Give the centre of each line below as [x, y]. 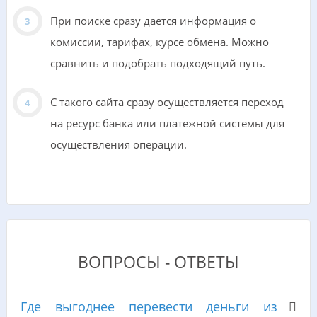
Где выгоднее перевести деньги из [149, 306]
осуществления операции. [118, 145]
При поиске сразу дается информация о [153, 21]
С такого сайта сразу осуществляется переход [167, 102]
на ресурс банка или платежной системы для [167, 123]
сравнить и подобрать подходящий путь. [157, 63]
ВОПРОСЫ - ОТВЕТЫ [158, 263]
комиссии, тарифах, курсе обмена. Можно [159, 42]
